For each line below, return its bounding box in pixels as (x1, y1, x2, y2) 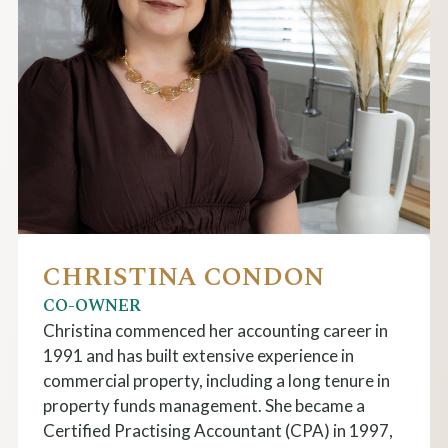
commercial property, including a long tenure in (42, 369, 390, 391)
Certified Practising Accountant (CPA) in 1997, (42, 419, 393, 441)
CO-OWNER (42, 292, 141, 319)
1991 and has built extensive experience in (42, 344, 354, 366)
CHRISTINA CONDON (42, 256, 324, 297)
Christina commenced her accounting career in (42, 319, 388, 341)
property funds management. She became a (42, 394, 365, 416)
